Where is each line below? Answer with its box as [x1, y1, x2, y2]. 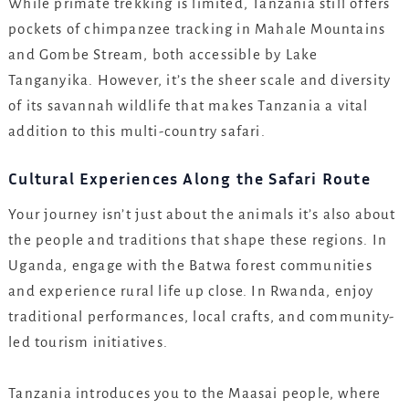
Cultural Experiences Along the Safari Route [8, 167, 371, 188]
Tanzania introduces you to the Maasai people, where [8, 384, 382, 401]
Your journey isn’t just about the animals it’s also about [8, 206, 396, 223]
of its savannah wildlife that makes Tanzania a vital [8, 97, 369, 113]
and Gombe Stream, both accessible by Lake [8, 46, 319, 62]
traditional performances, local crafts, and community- [8, 309, 394, 325]
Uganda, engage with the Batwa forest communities [8, 257, 372, 274]
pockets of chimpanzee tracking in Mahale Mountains [8, 20, 386, 37]
